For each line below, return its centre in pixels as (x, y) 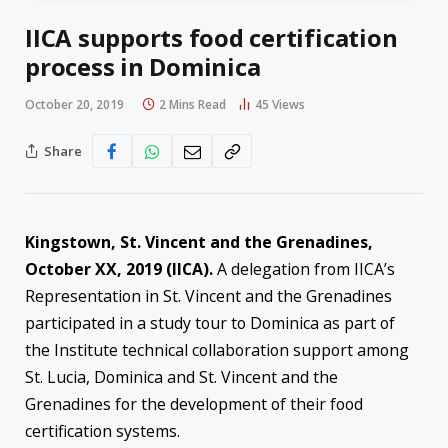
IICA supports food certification (211, 38)
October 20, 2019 (74, 105)
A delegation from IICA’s (304, 269)
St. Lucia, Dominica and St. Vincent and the (181, 377)
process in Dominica (146, 67)
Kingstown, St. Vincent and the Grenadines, (199, 242)
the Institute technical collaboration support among (217, 350)
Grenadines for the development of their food (194, 404)
